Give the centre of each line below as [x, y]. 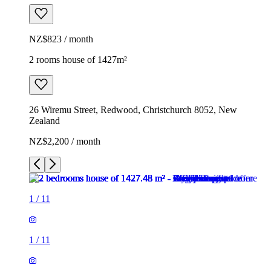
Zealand [44, 120]
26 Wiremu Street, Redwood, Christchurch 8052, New [133, 109]
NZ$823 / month [61, 39]
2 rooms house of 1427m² [78, 59]
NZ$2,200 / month [65, 141]
